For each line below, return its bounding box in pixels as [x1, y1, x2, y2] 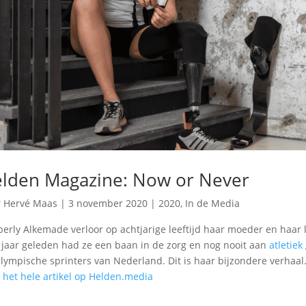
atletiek [268, 238, 303, 251]
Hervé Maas [3, 196, 57, 210]
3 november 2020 [68, 196, 148, 210]
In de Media [184, 196, 240, 210]
